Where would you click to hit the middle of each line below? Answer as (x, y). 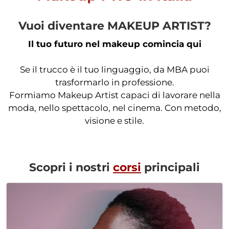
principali (170, 167)
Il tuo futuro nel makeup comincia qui (114, 44)
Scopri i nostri (71, 167)
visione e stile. (114, 120)
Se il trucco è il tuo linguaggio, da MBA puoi (114, 69)
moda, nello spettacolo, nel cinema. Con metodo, (114, 108)
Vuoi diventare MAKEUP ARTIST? (114, 26)
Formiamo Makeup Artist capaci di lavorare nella (114, 95)
